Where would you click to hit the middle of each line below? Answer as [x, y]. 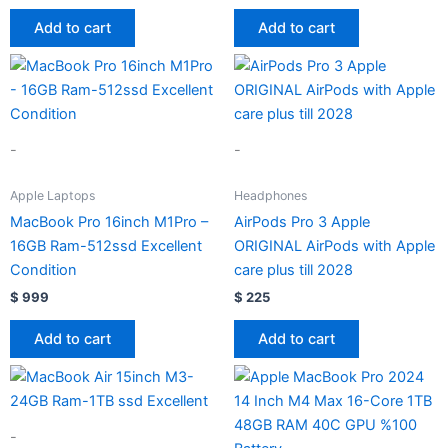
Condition [43, 269]
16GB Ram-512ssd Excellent [106, 245]
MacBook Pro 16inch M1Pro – [109, 221]
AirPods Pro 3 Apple [302, 221]
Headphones [270, 195]
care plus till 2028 [293, 269]
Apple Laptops [52, 195]
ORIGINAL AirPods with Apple [334, 245]
